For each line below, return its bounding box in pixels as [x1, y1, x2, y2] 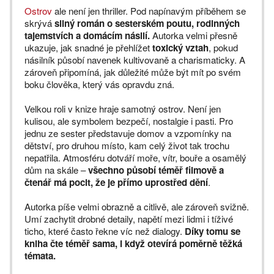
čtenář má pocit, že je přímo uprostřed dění [24, 176, 208, 189]
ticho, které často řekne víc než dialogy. [24, 224, 185, 237]
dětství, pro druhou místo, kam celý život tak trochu [24, 139, 229, 152]
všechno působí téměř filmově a [88, 163, 224, 177]
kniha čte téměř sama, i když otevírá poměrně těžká [24, 237, 242, 250]
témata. [24, 249, 56, 262]
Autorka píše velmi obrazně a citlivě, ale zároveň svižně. [24, 200, 249, 213]
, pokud [209, 41, 238, 54]
